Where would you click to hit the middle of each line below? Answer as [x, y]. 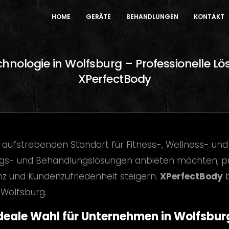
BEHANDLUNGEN [152, 16]
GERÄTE [98, 16]
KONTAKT [209, 16]
